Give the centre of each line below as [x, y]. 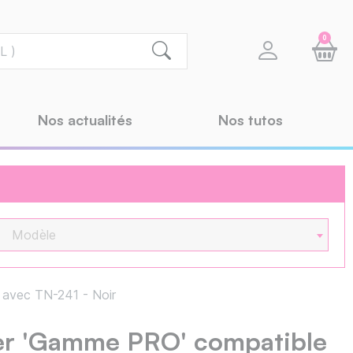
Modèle [33, 235]
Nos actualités [85, 120]
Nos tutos [251, 120]
